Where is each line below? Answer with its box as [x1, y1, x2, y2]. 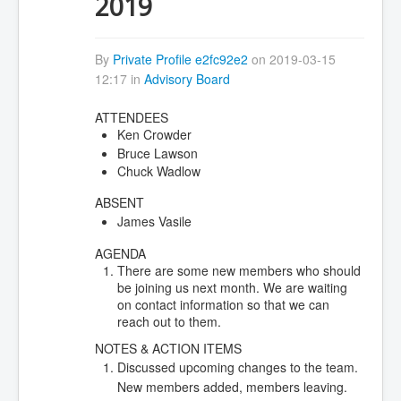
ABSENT [94, 192, 144, 211]
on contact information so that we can [116, 294, 329, 313]
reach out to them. [116, 311, 221, 330]
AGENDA [94, 243, 146, 262]
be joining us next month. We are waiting [116, 277, 347, 296]
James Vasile [116, 211, 192, 230]
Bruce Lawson [116, 143, 198, 162]
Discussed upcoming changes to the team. [116, 357, 358, 376]
